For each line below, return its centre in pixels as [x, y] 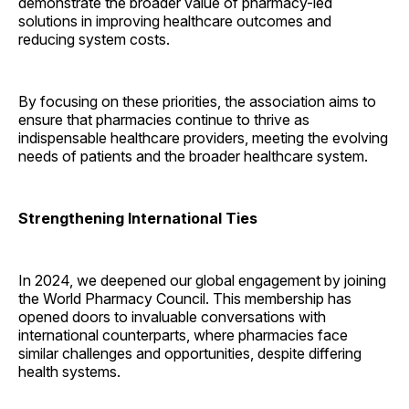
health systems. [69, 372]
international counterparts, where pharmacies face [183, 336]
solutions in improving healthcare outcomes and [175, 21]
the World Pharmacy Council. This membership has [185, 299]
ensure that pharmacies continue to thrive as [164, 120]
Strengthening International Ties [138, 219]
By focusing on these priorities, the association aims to [197, 102]
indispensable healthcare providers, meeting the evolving [203, 138]
